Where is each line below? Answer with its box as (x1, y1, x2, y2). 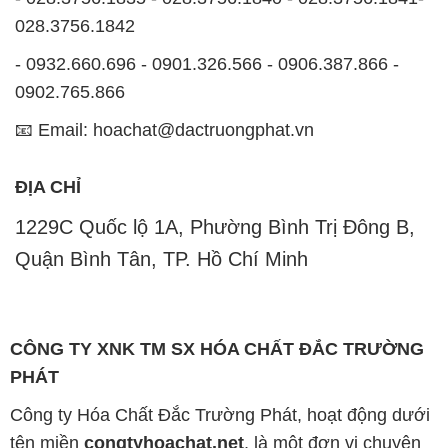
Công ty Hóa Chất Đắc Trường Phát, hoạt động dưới (9, 405, 430, 426)
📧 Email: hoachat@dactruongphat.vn (14, 119, 314, 140)
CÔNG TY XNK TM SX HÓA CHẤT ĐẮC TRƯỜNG (9, 339, 424, 360)
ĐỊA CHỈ (14, 177, 81, 198)
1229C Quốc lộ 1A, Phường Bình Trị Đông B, (14, 216, 415, 239)
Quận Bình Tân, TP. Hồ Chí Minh (14, 248, 308, 271)
